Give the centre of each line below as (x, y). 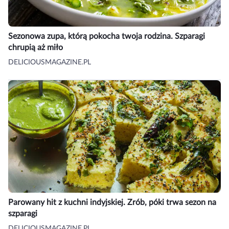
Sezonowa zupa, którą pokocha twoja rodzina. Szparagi (107, 36)
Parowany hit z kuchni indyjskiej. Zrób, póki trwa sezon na (112, 202)
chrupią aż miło (36, 47)
